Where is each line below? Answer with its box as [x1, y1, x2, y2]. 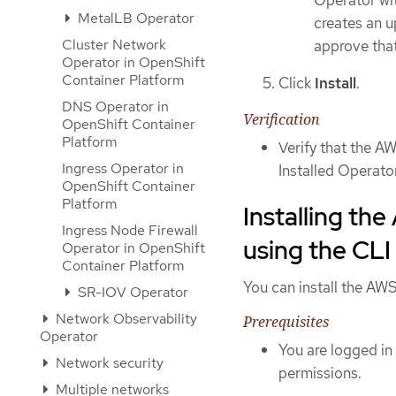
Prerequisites [243, 311, 329, 331]
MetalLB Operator [74, 9, 194, 27]
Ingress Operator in [62, 159, 184, 178]
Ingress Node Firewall [62, 221, 198, 240]
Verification [243, 110, 320, 130]
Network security [52, 354, 164, 372]
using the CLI [243, 232, 391, 267]
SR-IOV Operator [74, 283, 188, 301]
